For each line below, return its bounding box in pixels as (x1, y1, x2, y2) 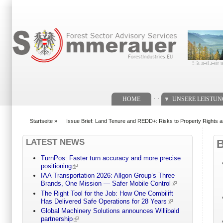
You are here (22, 121, 61, 129)
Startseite (30, 117, 53, 124)
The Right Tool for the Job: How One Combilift (40, 189, 173, 197)
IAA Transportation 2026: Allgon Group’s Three (40, 172, 175, 180)
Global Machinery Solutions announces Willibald (40, 207, 179, 215)
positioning (40, 162, 72, 170)
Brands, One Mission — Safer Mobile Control (40, 180, 171, 188)
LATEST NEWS (26, 137, 85, 147)
